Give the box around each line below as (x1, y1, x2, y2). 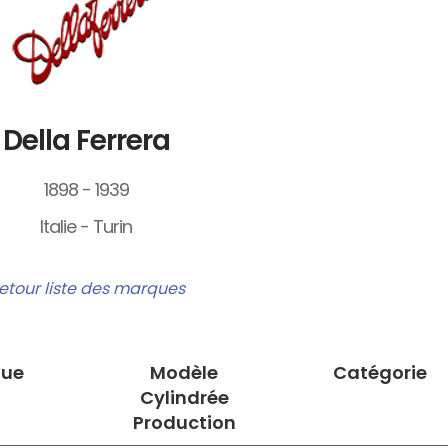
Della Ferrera (2, 121, 170, 161)
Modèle (150, 360, 218, 386)
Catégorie (333, 360, 427, 386)
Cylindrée (139, 385, 229, 411)
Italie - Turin (40, 214, 132, 240)
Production (132, 410, 236, 436)
